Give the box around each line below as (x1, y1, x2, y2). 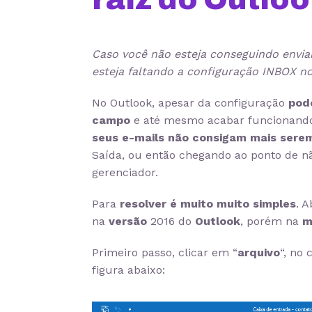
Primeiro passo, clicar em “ (92, 246, 237, 259)
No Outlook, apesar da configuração (92, 96, 288, 109)
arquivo (237, 246, 280, 259)
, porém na (240, 214, 302, 228)
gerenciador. (92, 166, 158, 179)
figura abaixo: (92, 263, 165, 276)
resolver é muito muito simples (120, 197, 296, 210)
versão (109, 214, 147, 228)
